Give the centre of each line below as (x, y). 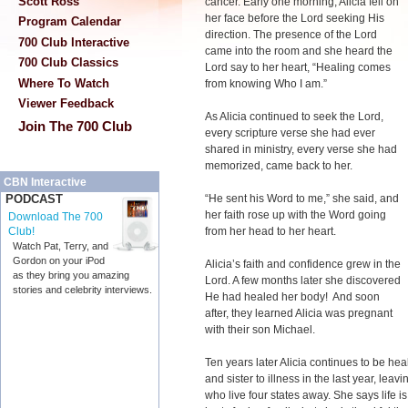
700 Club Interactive (74, 42)
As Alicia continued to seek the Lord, (294, 117)
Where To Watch (64, 83)
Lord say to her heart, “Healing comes (298, 67)
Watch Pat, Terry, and (61, 246)
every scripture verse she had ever (290, 133)
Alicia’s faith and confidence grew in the (303, 264)
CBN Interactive (45, 183)
